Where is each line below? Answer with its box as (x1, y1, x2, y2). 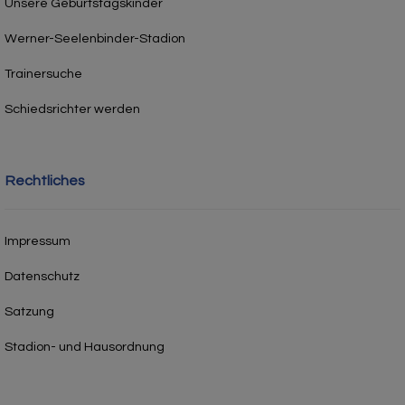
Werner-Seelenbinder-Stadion (5, 31, 185, 45)
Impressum (5, 233, 71, 248)
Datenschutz (5, 268, 80, 283)
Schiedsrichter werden (5, 101, 140, 116)
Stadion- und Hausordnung (5, 339, 165, 353)
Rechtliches (5, 173, 85, 188)
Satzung (5, 304, 54, 318)
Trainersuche (5, 66, 82, 80)
